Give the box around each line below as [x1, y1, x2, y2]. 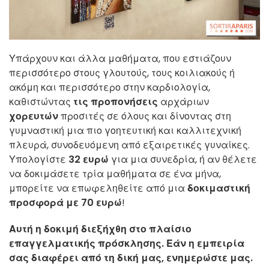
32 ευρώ [68, 152, 109, 166]
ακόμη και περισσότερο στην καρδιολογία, [9, 80, 210, 94]
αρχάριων [158, 94, 209, 109]
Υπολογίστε [9, 152, 68, 166]
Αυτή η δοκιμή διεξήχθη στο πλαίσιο [9, 222, 192, 236]
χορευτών [9, 109, 58, 123]
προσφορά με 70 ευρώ [9, 195, 122, 210]
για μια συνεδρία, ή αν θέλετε [109, 152, 257, 166]
